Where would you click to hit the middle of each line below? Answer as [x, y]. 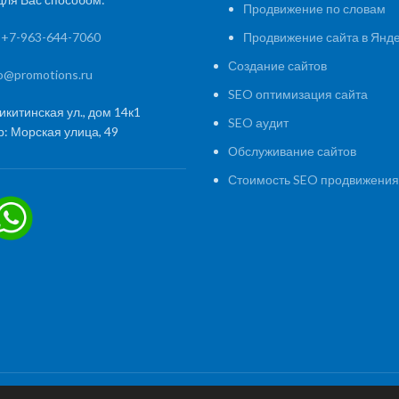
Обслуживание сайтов [292, 151]
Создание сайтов [277, 66]
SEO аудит [258, 123]
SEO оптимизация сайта [298, 94]
